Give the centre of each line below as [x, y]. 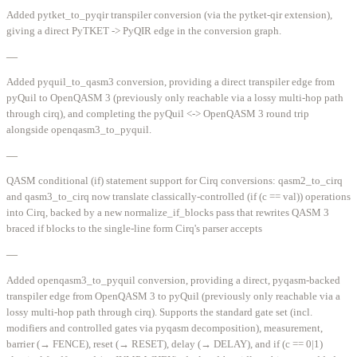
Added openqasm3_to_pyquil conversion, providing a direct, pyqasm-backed [173, 280]
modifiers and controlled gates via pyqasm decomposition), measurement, [165, 328]
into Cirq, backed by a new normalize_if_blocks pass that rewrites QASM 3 [168, 213]
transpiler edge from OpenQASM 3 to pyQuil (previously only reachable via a [173, 296]
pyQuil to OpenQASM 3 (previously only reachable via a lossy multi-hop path [175, 97]
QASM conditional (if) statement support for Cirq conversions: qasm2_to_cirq [175, 181]
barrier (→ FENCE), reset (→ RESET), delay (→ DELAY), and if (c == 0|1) [165, 343]
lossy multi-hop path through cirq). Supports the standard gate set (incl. [159, 312]
